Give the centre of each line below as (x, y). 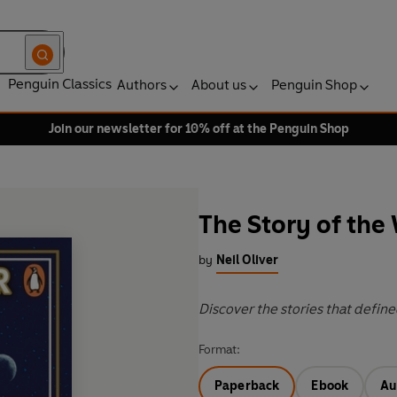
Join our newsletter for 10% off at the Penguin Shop (198, 129)
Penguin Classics (60, 84)
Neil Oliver (247, 261)
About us (219, 85)
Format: (219, 350)
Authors (142, 85)
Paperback (247, 386)
